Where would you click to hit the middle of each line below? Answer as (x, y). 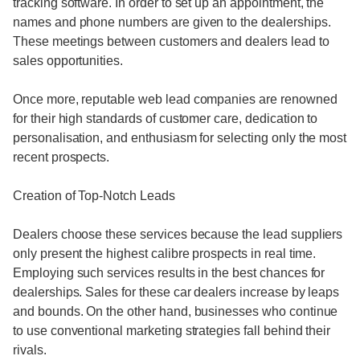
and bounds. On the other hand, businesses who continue (176, 311)
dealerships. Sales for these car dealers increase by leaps (176, 292)
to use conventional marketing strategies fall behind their (172, 331)
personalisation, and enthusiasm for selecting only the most (180, 138)
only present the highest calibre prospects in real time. (165, 254)
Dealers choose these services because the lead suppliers (178, 234)
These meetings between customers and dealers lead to (171, 41)
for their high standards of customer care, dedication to (166, 119)
